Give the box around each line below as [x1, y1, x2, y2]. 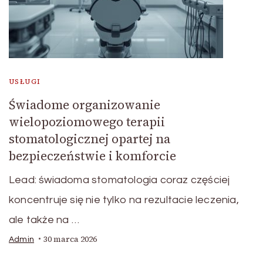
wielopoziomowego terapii [9, 113, 165, 130]
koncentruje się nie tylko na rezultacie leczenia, [9, 194, 239, 205]
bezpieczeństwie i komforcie [9, 147, 176, 164]
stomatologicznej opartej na [9, 130, 170, 147]
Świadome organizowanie [9, 96, 160, 113]
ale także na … [9, 214, 79, 225]
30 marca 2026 [43, 233, 97, 245]
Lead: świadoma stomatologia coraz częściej [9, 174, 230, 186]
